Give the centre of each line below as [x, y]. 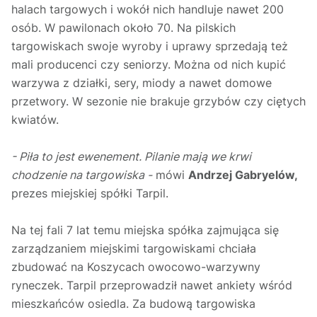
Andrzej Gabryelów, [243, 175]
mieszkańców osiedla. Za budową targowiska [133, 304]
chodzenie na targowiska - [82, 175]
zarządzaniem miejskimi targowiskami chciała [134, 249]
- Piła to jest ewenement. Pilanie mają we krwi [131, 157]
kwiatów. [37, 120]
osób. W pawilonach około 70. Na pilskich [123, 28]
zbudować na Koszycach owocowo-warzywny [136, 267]
